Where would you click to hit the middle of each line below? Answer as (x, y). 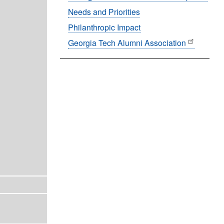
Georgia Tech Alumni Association (127, 42)
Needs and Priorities (104, 11)
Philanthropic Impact (104, 27)
